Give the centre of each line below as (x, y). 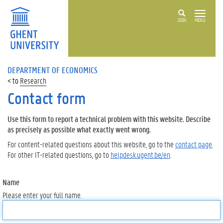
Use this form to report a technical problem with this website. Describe (109, 119)
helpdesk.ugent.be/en (140, 154)
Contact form (47, 98)
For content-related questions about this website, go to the (91, 144)
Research (33, 80)
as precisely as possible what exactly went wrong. (79, 129)
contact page (194, 144)
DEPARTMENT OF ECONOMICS (53, 70)
